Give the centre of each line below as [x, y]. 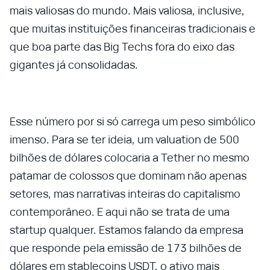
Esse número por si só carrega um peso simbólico [133, 121]
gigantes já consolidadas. [74, 64]
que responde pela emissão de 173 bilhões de [126, 248]
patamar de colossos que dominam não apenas [128, 175]
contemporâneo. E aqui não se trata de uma [120, 212]
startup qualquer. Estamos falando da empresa [127, 230]
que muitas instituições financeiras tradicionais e [133, 28]
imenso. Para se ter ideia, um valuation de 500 [124, 139]
